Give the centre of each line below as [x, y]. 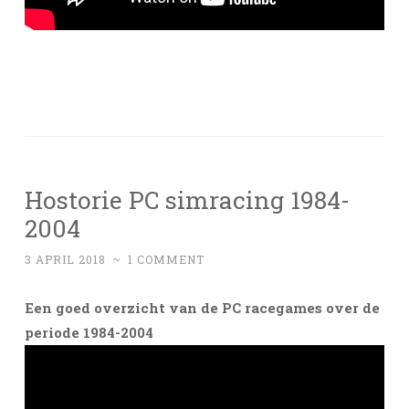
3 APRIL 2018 [65, 259]
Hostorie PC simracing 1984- [187, 199]
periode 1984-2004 [89, 332]
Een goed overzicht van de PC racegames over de [202, 307]
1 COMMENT [166, 259]
